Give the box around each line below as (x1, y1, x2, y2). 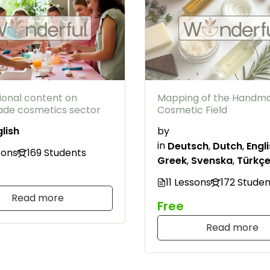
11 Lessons (166, 175, 211, 189)
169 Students (27, 145, 86, 160)
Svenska (191, 153, 233, 168)
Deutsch (168, 139, 209, 153)
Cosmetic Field (157, 103, 227, 118)
